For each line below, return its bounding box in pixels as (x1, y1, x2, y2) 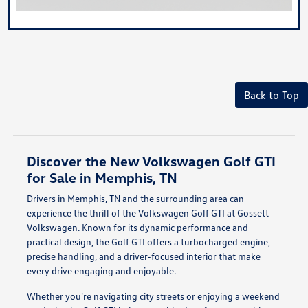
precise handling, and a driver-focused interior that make (26, 250, 261, 262)
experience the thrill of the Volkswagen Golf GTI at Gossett (26, 206, 269, 219)
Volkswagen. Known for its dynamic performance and (26, 221, 248, 233)
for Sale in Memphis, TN (26, 168, 177, 186)
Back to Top (244, 87, 299, 102)
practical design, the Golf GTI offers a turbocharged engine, (26, 235, 270, 247)
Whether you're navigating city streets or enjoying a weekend (26, 289, 280, 302)
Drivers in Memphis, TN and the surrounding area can (26, 192, 244, 204)
